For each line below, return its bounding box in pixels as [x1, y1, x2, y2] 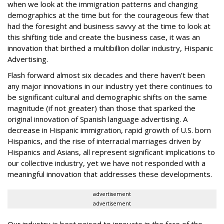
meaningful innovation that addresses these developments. [7, 169, 214, 179]
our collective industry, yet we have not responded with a [7, 158, 205, 168]
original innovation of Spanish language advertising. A [7, 114, 187, 124]
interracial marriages [96, 136, 167, 146]
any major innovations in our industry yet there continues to [7, 81, 212, 91]
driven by [167, 136, 201, 146]
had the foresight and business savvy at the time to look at [7, 21, 210, 31]
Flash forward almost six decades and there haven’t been [7, 70, 205, 80]
